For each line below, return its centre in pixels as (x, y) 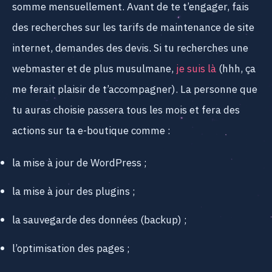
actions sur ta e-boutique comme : (91, 131)
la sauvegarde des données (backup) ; (100, 221)
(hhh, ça (236, 70)
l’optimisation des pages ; (71, 249)
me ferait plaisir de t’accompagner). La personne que (135, 90)
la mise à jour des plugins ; (74, 192)
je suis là (196, 70)
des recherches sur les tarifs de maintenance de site (133, 28)
